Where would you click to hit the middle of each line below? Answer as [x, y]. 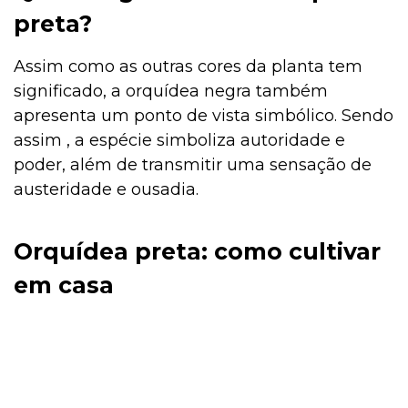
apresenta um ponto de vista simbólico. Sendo [204, 115]
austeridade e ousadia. [106, 189]
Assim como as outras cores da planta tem [188, 66]
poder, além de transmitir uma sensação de [193, 164]
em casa [64, 285]
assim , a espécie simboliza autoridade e [179, 140]
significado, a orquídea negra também [171, 91]
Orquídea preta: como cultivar [197, 251]
